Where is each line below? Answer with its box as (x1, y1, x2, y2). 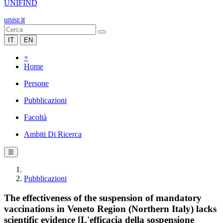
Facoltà (24, 113, 47, 121)
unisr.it (4, 15, 25, 24)
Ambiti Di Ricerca (24, 130, 82, 138)
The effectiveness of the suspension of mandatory (4, 192, 202, 203)
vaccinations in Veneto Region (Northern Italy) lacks (4, 203, 217, 214)
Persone (24, 79, 49, 88)
